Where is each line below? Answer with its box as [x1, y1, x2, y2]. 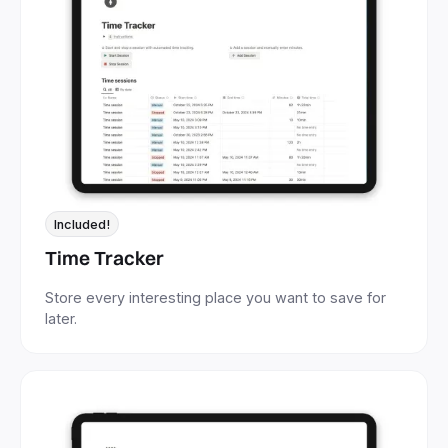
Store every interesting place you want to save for [45, 289, 386, 307]
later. [45, 310, 77, 328]
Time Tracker [45, 246, 164, 271]
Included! [54, 216, 110, 232]
